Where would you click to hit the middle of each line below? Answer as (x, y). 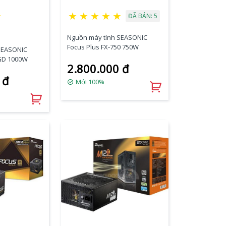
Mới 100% (89, 81)
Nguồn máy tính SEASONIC (107, 37)
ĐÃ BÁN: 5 (143, 16)
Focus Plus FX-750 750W (103, 47)
